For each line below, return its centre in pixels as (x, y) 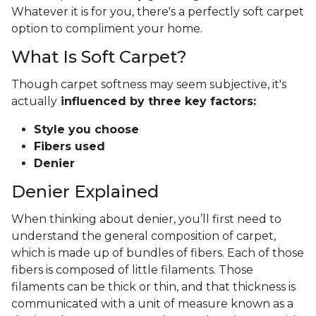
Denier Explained (85, 192)
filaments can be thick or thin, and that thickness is (153, 287)
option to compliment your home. (108, 29)
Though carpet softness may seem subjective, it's (149, 85)
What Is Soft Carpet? (101, 57)
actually (34, 102)
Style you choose (86, 130)
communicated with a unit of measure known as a (152, 304)
